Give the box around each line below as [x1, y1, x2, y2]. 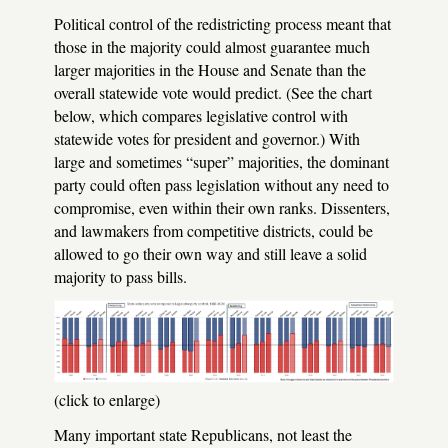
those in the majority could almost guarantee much [54, 35, 370, 57]
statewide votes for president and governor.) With [54, 127, 360, 149]
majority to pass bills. [54, 265, 187, 287]
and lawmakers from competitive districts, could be [54, 219, 373, 241]
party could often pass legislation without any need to [54, 173, 389, 195]
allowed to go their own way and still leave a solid [54, 242, 367, 264]
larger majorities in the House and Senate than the [54, 58, 366, 80]
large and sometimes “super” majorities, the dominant [54, 150, 389, 172]
